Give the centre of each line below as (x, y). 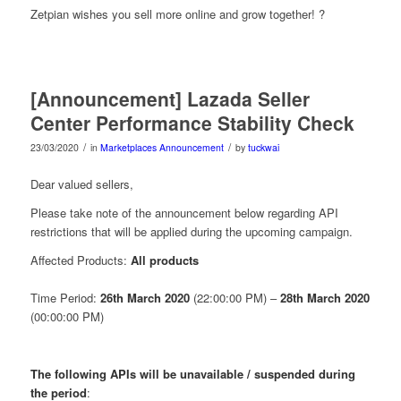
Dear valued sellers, (81, 183)
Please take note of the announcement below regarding (174, 212)
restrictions (59, 231)
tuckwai (263, 148)
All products (164, 260)
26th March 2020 (145, 297)
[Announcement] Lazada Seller (170, 99)
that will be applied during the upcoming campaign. (220, 231)
